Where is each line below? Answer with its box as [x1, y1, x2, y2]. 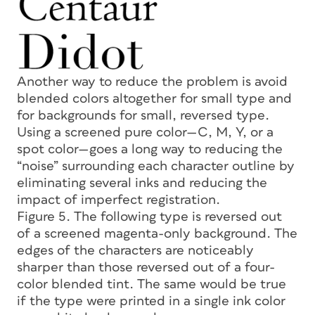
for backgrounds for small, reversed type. [17, 108, 269, 122]
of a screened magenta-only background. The [17, 226, 297, 240]
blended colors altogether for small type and [17, 91, 292, 105]
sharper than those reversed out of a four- [17, 260, 275, 274]
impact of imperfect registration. [17, 193, 220, 207]
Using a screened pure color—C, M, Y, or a [17, 125, 274, 139]
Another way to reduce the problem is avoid [17, 75, 288, 89]
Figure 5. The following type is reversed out [17, 210, 282, 224]
